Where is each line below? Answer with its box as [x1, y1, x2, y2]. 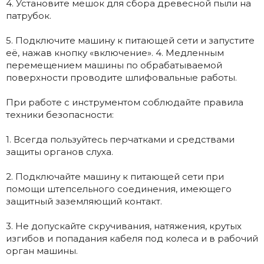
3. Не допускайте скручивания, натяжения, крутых [6, 220, 242, 232]
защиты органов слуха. [6, 146, 113, 157]
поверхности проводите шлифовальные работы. [6, 71, 237, 83]
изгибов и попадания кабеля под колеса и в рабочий [6, 232, 258, 244]
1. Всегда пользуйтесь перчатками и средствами [6, 133, 235, 145]
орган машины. [6, 245, 78, 256]
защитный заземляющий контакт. [6, 195, 162, 207]
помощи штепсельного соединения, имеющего [6, 183, 232, 194]
